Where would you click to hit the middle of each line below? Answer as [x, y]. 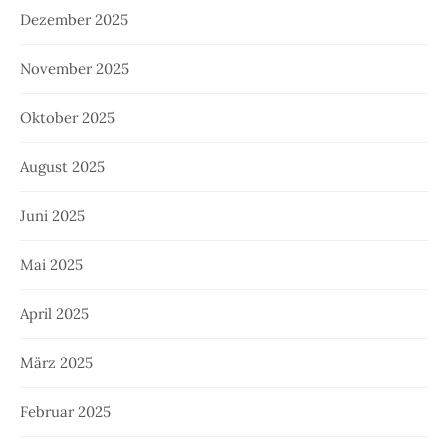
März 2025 [56, 363]
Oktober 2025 [67, 118]
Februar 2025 [65, 412]
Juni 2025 [52, 216]
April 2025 [54, 314]
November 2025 [74, 69]
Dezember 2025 [74, 20]
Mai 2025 [51, 265]
